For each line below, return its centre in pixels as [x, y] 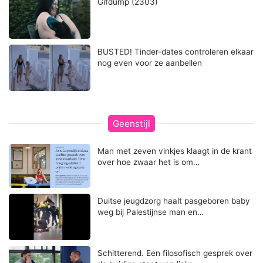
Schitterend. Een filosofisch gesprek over [175, 253]
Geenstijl [131, 123]
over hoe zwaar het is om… [149, 162]
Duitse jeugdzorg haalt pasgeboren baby [174, 200]
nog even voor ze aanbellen [150, 63]
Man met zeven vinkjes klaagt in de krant [175, 151]
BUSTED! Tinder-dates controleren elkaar [176, 52]
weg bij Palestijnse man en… [151, 212]
